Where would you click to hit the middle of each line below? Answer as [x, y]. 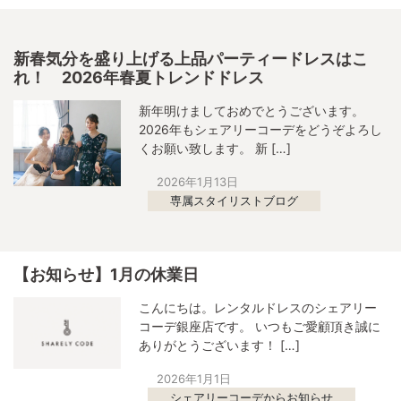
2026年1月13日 [197, 182]
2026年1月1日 [194, 379]
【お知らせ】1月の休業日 [106, 274]
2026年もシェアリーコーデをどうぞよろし [260, 129]
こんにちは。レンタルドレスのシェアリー [258, 307]
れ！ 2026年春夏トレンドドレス [139, 77]
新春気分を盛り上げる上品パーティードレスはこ [191, 59]
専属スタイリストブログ [234, 200]
